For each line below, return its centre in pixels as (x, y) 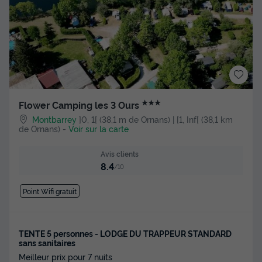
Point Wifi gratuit (49, 191)
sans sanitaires (47, 242)
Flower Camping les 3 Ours (80, 105)
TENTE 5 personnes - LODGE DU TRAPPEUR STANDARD (125, 233)
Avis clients (119, 154)
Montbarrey (55, 119)
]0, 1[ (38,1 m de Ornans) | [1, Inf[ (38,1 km (156, 119)
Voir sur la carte (99, 129)
